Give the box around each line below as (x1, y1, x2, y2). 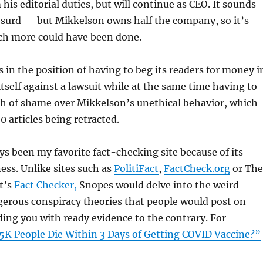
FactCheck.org (163, 163, 230, 174)
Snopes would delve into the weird (76, 179, 239, 191)
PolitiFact (113, 163, 159, 174)
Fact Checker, (14, 179, 77, 191)
